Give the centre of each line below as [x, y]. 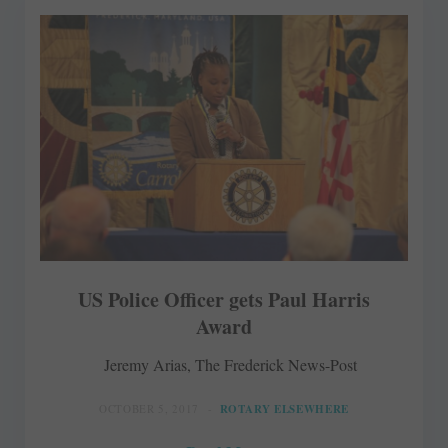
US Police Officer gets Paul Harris [224, 299]
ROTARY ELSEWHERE [284, 408]
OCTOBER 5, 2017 [148, 408]
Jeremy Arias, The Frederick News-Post [230, 364]
